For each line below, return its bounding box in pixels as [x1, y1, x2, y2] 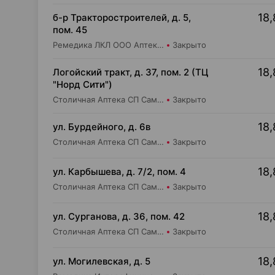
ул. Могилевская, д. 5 [53, 255, 150, 267]
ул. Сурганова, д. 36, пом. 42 [53, 211, 185, 222]
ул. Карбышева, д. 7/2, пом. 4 [53, 166, 186, 177]
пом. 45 [53, 24, 87, 36]
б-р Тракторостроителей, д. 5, [53, 12, 191, 23]
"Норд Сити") [53, 79, 112, 90]
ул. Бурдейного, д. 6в [53, 121, 150, 133]
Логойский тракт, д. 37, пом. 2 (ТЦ [53, 66, 208, 78]
